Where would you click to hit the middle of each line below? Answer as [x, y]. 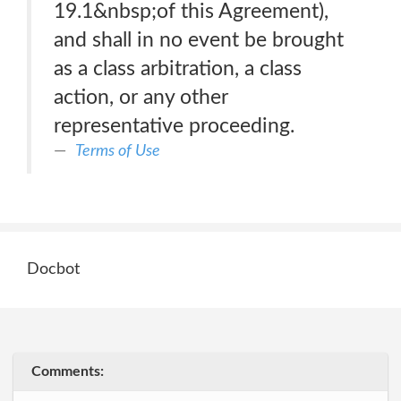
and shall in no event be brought [199, 40]
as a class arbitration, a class [178, 68]
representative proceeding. [174, 126]
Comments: [68, 371]
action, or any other [141, 97]
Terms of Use [118, 151]
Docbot [53, 269]
